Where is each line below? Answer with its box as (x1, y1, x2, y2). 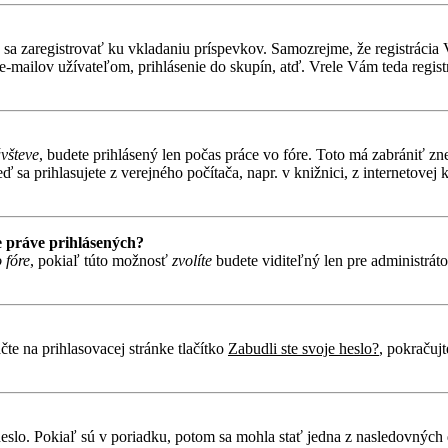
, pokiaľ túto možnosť (30, 251, 172, 269)
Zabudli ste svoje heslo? (228, 339, 379, 357)
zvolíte (172, 251, 212, 269)
